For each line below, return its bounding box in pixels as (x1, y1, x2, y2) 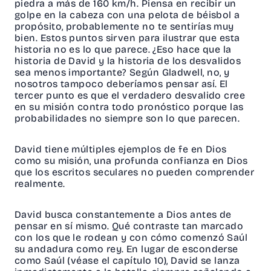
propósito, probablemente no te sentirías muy (15, 21, 234, 33)
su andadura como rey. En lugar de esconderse (15, 243, 238, 255)
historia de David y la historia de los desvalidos (15, 55, 241, 67)
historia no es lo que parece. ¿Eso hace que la (15, 44, 232, 56)
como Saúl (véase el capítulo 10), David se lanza (15, 255, 240, 267)
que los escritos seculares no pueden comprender (15, 166, 255, 178)
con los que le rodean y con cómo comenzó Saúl (15, 232, 248, 244)
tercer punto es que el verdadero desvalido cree (15, 90, 246, 102)
